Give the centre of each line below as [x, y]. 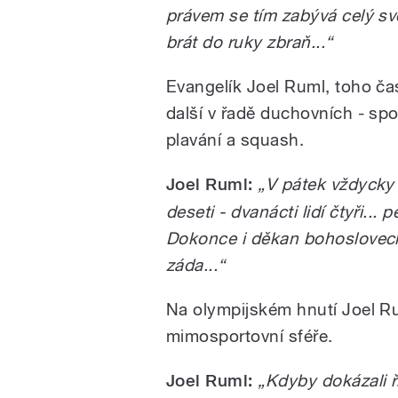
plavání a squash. [235, 139]
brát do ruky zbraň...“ [250, 41]
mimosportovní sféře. [250, 335]
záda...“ [196, 264]
